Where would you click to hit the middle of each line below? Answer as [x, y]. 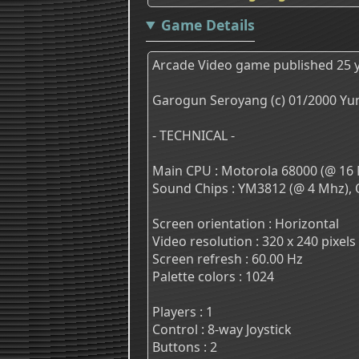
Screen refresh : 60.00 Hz [228, 258]
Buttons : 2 [185, 347]
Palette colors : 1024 [213, 276]
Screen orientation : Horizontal [246, 223]
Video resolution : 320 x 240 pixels [254, 241]
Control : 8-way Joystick [222, 329]
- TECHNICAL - [194, 135]
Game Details [208, 24]
